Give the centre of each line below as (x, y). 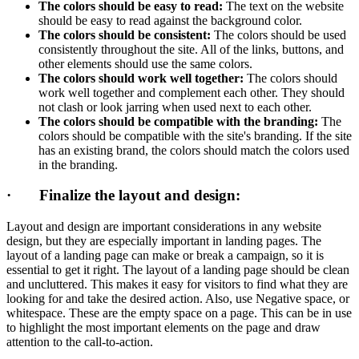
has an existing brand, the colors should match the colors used (194, 150)
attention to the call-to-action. (80, 342)
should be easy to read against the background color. (170, 20)
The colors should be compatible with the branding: (178, 121)
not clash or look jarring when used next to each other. (175, 107)
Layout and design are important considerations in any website (164, 227)
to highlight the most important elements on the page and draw (163, 328)
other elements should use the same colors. (145, 63)
